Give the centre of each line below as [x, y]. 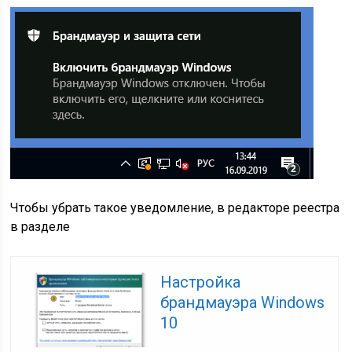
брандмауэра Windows [243, 302]
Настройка [201, 282]
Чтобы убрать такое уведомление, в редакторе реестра [175, 207]
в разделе [40, 226]
